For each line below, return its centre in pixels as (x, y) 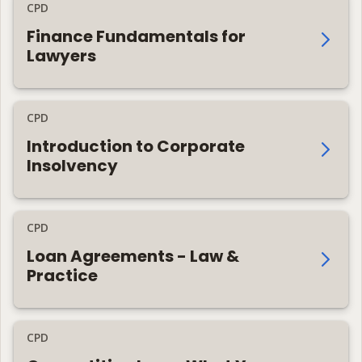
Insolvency (72, 165)
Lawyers (61, 55)
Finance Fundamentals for (136, 36)
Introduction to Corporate (136, 146)
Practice (62, 275)
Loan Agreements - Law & (133, 256)
